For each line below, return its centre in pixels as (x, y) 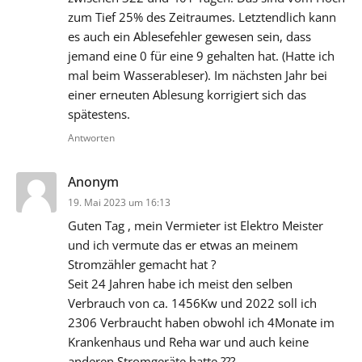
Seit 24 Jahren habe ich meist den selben (180, 284)
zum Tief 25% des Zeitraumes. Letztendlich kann (202, 17)
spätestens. (99, 114)
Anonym (93, 182)
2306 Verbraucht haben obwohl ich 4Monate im (201, 323)
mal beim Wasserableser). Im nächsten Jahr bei (198, 76)
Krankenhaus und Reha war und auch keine (188, 342)
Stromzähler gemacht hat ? (142, 265)
